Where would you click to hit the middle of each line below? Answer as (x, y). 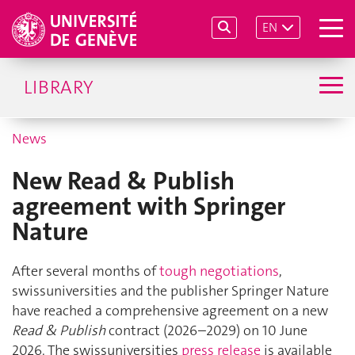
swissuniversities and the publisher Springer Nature (170, 291)
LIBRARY (58, 87)
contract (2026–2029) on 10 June (206, 331)
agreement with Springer (149, 206)
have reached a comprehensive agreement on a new (170, 311)
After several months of (86, 271)
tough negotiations (219, 271)
